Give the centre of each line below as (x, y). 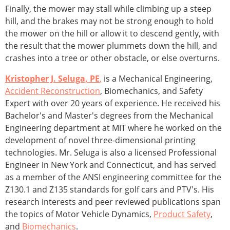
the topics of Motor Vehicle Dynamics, (79, 214)
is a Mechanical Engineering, (157, 79)
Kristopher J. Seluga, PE (52, 79)
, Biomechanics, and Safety (151, 91)
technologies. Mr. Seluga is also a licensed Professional (111, 153)
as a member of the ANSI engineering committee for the (113, 177)
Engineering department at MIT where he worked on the (113, 128)
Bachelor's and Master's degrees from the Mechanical (109, 116)
